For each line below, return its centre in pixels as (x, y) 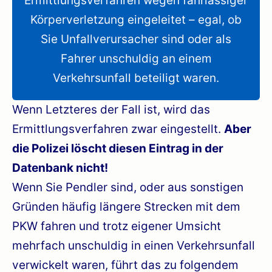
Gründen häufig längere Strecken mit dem (126, 206)
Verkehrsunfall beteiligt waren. (136, 78)
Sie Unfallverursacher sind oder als (136, 39)
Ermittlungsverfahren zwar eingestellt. (118, 129)
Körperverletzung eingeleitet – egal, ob (136, 19)
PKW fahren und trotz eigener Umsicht (117, 226)
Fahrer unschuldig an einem (136, 58)
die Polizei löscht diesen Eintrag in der (118, 148)
